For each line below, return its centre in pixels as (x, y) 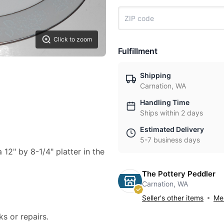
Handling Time (165, 102)
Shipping (155, 75)
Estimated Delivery (172, 129)
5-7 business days (170, 140)
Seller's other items (173, 198)
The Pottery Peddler (179, 174)
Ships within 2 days (171, 113)
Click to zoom (73, 39)
